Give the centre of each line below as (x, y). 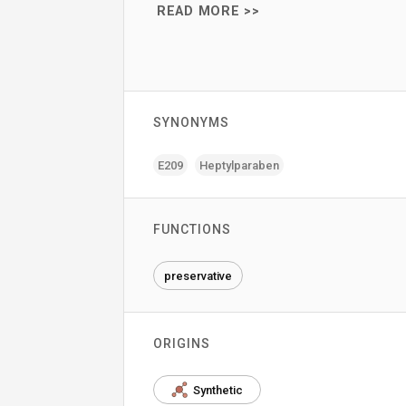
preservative (198, 275)
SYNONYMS (191, 122)
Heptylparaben (239, 165)
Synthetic (218, 390)
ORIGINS (182, 343)
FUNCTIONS (192, 229)
